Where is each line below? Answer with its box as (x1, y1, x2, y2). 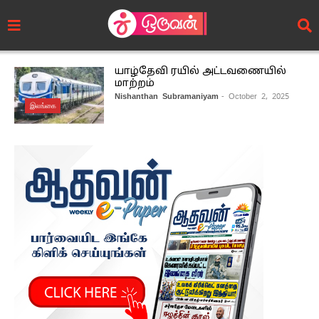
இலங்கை (29, 100, 56, 110)
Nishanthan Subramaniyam (114, 91, 219, 101)
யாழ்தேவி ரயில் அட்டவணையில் (114, 66, 286, 78)
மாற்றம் (114, 78, 155, 90)
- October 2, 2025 (221, 91, 289, 101)
